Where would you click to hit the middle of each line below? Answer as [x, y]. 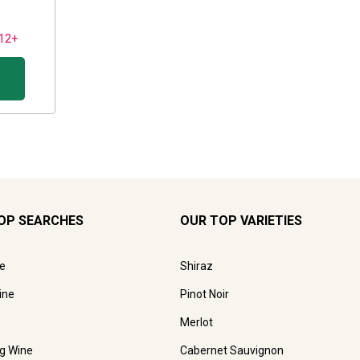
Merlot [196, 323]
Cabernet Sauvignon [232, 351]
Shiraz [196, 266]
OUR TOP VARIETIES [241, 221]
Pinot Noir [205, 295]
